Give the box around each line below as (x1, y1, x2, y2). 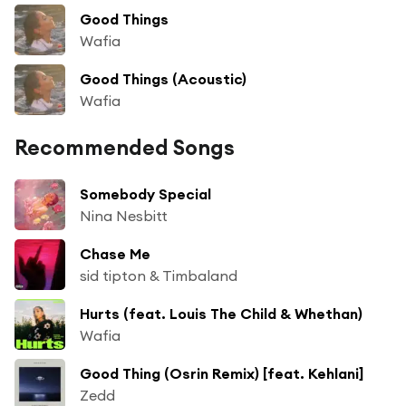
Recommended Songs (14, 133, 235, 160)
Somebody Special (80, 184, 211, 203)
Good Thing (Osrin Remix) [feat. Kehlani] (80, 363, 363, 382)
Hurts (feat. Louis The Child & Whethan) (80, 304, 362, 323)
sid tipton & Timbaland (80, 266, 237, 285)
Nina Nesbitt (80, 206, 168, 225)
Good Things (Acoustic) (80, 69, 246, 88)
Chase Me (80, 244, 150, 263)
